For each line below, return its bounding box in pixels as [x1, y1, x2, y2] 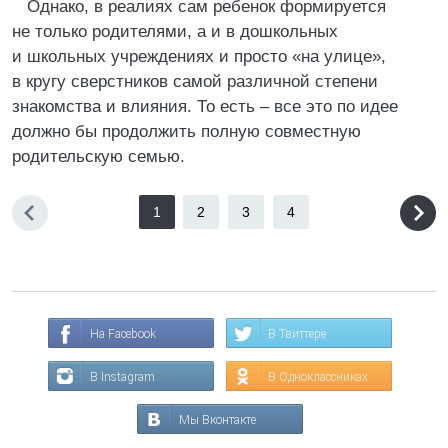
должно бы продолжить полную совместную [12, 122, 361, 141]
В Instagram [90, 370, 155, 384]
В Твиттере [268, 327, 326, 341]
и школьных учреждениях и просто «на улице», [12, 47, 386, 66]
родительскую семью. [12, 147, 185, 166]
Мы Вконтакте [179, 413, 256, 427]
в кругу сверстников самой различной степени [12, 72, 378, 91]
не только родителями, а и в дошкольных [12, 22, 338, 41]
